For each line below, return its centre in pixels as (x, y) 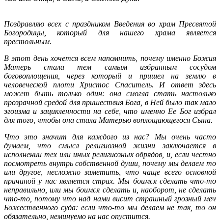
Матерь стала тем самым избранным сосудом (110, 67)
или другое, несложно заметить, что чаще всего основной (110, 172)
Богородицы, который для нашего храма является (110, 32)
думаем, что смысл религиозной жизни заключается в (110, 145)
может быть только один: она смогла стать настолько (110, 93)
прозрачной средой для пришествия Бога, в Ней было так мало (110, 102)
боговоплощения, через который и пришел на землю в (110, 76)
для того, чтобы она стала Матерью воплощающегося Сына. (108, 120)
